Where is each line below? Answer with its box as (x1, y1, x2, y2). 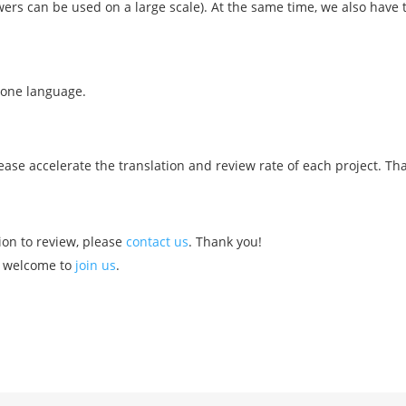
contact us (126, 233, 188, 250)
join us (75, 256, 116, 274)
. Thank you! (188, 233, 262, 250)
